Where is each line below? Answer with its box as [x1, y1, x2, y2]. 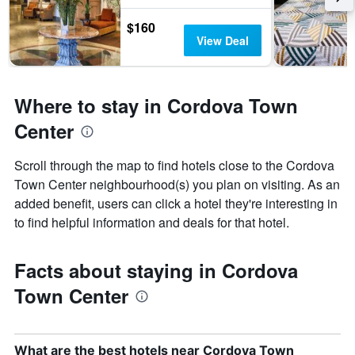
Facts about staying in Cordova [14, 257, 298, 284]
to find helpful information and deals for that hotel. [14, 213, 289, 232]
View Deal [196, 32, 249, 49]
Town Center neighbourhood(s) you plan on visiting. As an [14, 175, 340, 194]
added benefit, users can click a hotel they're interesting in [14, 194, 338, 213]
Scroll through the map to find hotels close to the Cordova [14, 156, 334, 175]
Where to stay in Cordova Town [14, 92, 298, 120]
